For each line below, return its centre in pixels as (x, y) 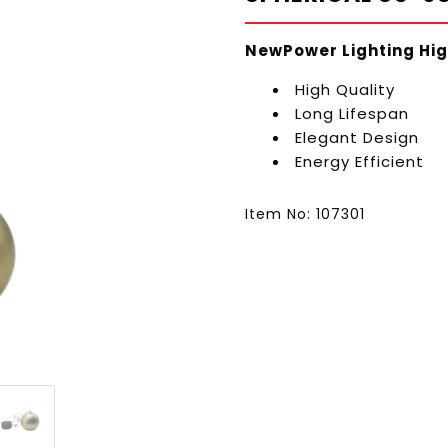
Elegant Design (354, 138)
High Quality (342, 90)
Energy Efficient (356, 162)
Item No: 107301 (304, 213)
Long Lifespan (349, 114)
